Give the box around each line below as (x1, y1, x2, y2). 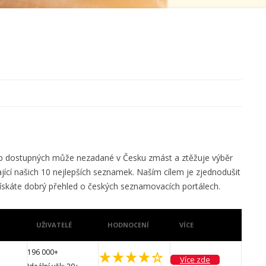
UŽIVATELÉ (36, 220, 72, 229)
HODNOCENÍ (107, 220, 149, 229)
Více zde (180, 254, 210, 265)
